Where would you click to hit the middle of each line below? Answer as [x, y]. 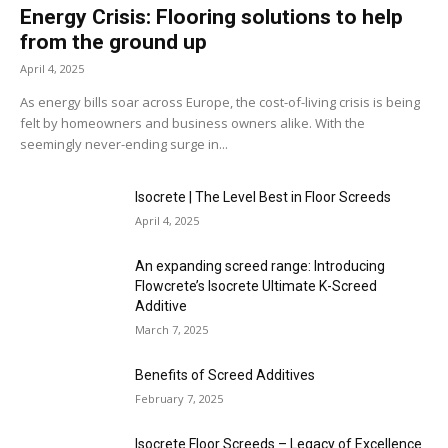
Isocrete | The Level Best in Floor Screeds [266, 197]
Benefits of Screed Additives [225, 375]
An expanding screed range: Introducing [260, 266]
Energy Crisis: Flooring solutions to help [211, 17]
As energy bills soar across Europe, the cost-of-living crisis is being [220, 102]
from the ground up [113, 42]
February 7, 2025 [179, 399]
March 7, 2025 [171, 330]
